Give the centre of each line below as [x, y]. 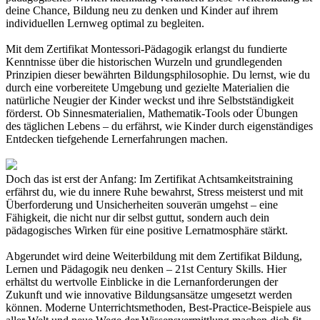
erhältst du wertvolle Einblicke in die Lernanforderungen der [142, 281]
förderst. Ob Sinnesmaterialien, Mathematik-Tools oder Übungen [152, 113]
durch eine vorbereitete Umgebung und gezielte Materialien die [147, 87]
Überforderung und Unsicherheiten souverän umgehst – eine [142, 204]
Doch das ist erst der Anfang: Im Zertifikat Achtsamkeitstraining [149, 179]
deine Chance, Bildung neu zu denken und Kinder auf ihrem [142, 10]
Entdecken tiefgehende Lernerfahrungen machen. [117, 139]
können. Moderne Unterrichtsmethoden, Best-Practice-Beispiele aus [158, 307]
